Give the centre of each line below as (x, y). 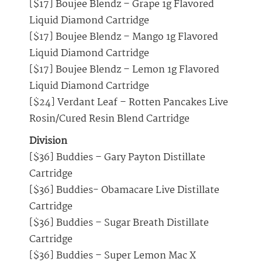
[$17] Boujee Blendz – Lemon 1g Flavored (124, 70)
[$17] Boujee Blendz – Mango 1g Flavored (124, 37)
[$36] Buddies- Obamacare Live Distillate (124, 191)
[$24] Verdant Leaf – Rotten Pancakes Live (129, 103)
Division (48, 142)
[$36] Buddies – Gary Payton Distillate (117, 158)
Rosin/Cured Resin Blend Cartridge (109, 119)
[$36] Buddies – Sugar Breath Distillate (119, 223)
